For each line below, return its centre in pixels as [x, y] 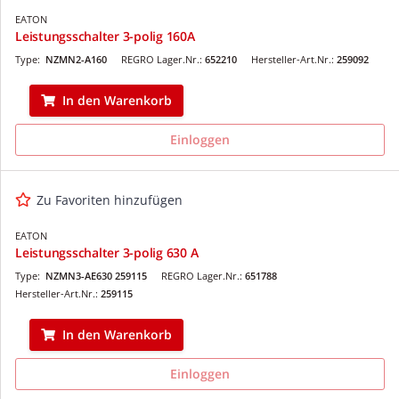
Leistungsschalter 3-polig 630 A [107, 252]
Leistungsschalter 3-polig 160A [105, 36]
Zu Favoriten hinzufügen [110, 199]
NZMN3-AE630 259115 [96, 275]
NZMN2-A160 [76, 59]
